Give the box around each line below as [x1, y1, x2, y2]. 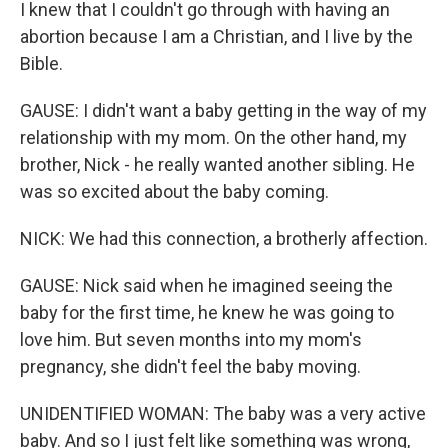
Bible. [20, 53, 63, 74]
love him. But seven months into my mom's [20, 329, 362, 350]
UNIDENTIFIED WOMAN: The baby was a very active [20, 403, 426, 424]
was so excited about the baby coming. [20, 181, 329, 202]
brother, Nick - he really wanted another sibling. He [20, 154, 415, 175]
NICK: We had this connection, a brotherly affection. [20, 228, 428, 249]
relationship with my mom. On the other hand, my [20, 127, 407, 148]
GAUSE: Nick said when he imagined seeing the [20, 275, 393, 296]
